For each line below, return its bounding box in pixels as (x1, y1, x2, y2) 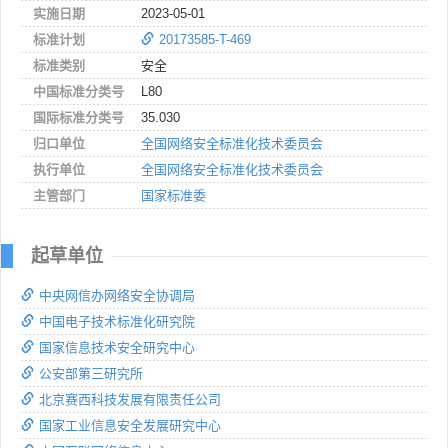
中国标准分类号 (33, 83, 124, 99)
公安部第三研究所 (39, 365, 143, 381)
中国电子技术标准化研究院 (39, 313, 195, 329)
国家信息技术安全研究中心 (39, 339, 195, 355)
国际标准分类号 (33, 109, 124, 125)
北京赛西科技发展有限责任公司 (39, 391, 221, 407)
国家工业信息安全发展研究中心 (39, 417, 221, 433)
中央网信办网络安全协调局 (39, 287, 195, 303)
